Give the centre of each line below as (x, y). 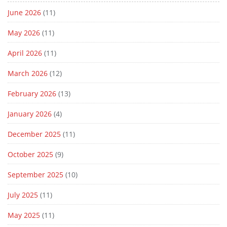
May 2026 (24, 33)
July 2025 (23, 195)
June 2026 (24, 12)
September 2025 (35, 175)
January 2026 (30, 114)
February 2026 (32, 93)
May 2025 (24, 215)
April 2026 (25, 53)
